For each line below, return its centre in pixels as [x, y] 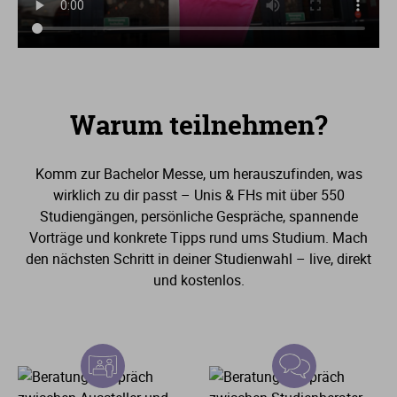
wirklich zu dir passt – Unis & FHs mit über [187, 195]
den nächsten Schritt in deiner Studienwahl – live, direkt [198, 259]
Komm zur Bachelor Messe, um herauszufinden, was [198, 174]
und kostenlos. [198, 280]
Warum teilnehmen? [198, 126]
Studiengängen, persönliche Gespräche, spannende [198, 217]
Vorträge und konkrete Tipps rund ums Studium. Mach [198, 238]
